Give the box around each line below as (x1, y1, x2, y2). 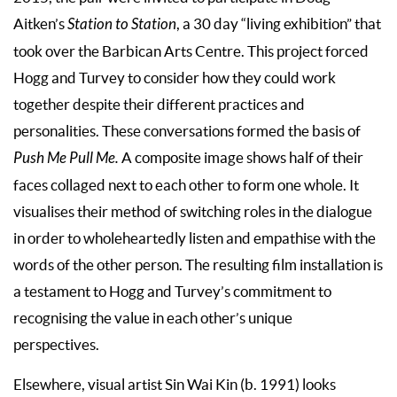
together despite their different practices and (13, 96, 305, 113)
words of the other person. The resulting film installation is (13, 256, 383, 273)
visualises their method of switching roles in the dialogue (13, 203, 372, 220)
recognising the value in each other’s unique (13, 309, 292, 326)
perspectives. (13, 336, 105, 353)
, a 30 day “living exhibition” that (176, 15, 381, 32)
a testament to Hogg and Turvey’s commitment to (13, 283, 331, 300)
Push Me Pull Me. (13, 149, 119, 167)
